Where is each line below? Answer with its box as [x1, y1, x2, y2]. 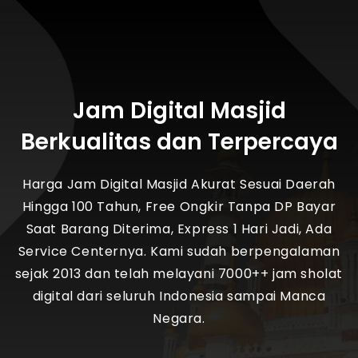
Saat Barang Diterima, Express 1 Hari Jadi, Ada [26, 220, 332, 238]
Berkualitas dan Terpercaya [20, 126, 338, 157]
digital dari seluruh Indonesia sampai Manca [32, 287, 326, 305]
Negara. [153, 309, 205, 328]
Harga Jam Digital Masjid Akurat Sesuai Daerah [22, 175, 336, 193]
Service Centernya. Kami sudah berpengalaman [18, 242, 340, 261]
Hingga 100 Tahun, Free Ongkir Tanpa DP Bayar [22, 197, 336, 216]
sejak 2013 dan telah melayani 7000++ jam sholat [14, 265, 344, 283]
